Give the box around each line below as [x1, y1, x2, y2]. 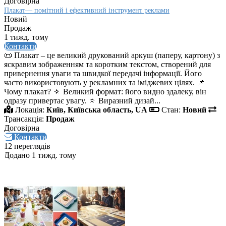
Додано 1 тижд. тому [4, 151, 76, 160]
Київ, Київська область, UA [46, 105, 147, 115]
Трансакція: [4, 115, 44, 124]
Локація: [15, 105, 44, 115]
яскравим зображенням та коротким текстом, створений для [4, 60, 211, 69]
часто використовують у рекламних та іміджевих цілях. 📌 [4, 78, 205, 87]
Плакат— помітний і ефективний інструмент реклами [4, 7, 169, 15]
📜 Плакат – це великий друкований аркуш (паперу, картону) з [4, 51, 220, 60]
